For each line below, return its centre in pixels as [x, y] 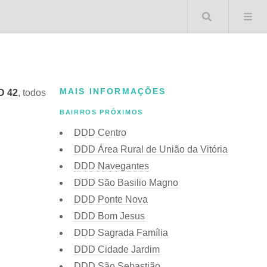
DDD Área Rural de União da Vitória [151, 149]
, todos [32, 93]
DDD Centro [100, 132]
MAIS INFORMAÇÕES [113, 91]
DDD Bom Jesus [109, 216]
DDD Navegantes [111, 166]
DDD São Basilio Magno [126, 182]
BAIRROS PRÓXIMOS [101, 112]
